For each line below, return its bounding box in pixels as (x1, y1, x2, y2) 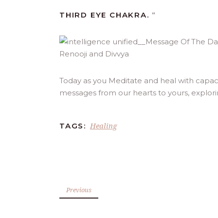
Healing (90, 120, 117, 130)
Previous (66, 185, 91, 194)
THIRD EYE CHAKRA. (59, 10, 152, 19)
